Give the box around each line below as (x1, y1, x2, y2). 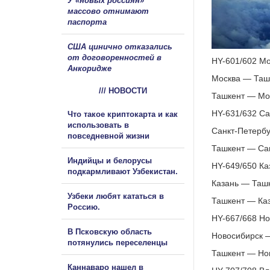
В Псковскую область (67, 227, 152, 236)
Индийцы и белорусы (67, 155, 152, 165)
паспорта (67, 17, 107, 27)
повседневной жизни (67, 131, 149, 140)
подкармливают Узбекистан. (67, 166, 178, 176)
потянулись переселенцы (67, 237, 170, 247)
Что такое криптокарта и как (67, 109, 178, 119)
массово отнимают (67, 6, 149, 16)
